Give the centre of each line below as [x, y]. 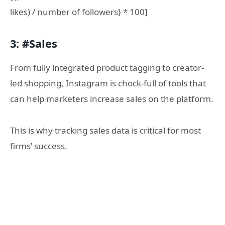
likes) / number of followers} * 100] [79, 12]
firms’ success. [39, 146]
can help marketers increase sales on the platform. [112, 99]
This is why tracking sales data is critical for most [105, 130]
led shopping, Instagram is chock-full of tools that [108, 83]
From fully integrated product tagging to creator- [107, 68]
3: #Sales [34, 43]
